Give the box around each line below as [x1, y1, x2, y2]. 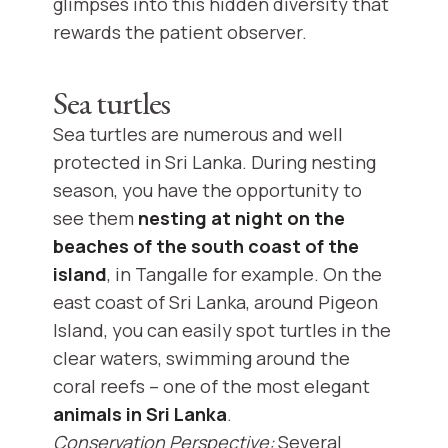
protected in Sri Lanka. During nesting [53, 150, 376, 175]
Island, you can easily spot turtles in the [53, 318, 391, 343]
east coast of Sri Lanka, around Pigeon [53, 290, 378, 315]
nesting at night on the [138, 206, 345, 231]
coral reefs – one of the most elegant [53, 374, 370, 399]
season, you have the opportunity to [53, 178, 362, 203]
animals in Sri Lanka [53, 402, 227, 427]
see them [53, 206, 138, 231]
